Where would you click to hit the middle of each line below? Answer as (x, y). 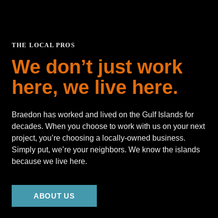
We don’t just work (97, 67)
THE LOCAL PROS (43, 45)
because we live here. (49, 161)
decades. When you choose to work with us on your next (108, 126)
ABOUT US (54, 196)
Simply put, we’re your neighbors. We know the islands (106, 150)
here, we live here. (95, 87)
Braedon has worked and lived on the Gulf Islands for (103, 115)
